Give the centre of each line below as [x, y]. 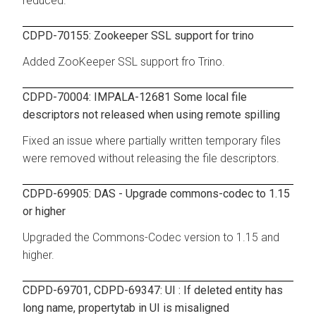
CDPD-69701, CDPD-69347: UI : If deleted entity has [153, 290]
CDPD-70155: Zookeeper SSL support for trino [138, 35]
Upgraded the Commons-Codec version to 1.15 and [151, 237]
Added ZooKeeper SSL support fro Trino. [124, 61]
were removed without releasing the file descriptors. [151, 158]
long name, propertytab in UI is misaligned [126, 308]
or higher [44, 211]
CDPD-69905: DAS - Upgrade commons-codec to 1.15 [156, 193]
